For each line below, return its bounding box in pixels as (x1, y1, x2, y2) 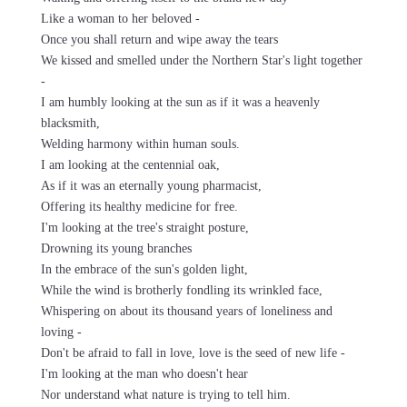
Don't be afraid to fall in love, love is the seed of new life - (40, 345, 345, 360)
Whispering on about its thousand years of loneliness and (40, 303, 333, 318)
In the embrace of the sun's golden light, (40, 262, 248, 276)
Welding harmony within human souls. (40, 136, 240, 151)
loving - (40, 324, 82, 339)
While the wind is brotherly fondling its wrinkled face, (40, 283, 323, 297)
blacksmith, (40, 115, 100, 130)
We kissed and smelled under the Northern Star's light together (40, 53, 362, 67)
